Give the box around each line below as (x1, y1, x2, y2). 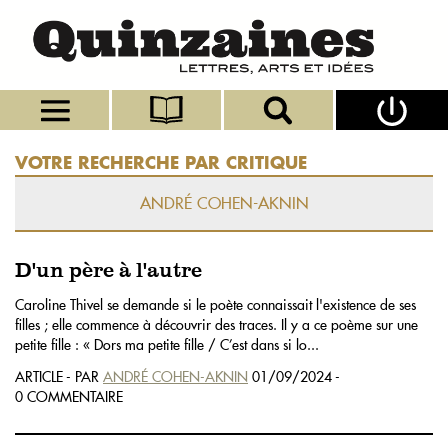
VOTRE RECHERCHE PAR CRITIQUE (15, 151, 307, 173)
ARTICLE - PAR (15, 367, 103, 386)
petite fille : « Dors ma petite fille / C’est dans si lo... (15, 335, 319, 354)
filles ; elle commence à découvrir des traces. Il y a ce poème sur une (15, 315, 418, 334)
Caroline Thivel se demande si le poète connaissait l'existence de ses (15, 295, 416, 314)
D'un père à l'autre (15, 260, 202, 282)
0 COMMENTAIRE (15, 387, 123, 406)
